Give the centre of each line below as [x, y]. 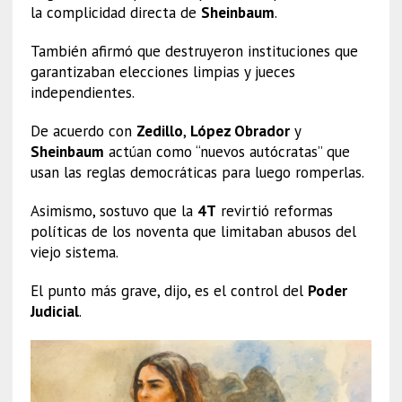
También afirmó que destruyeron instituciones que [194, 51]
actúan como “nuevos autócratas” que [227, 151]
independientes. [82, 92]
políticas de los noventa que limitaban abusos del [193, 231]
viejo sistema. [74, 252]
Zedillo [159, 131]
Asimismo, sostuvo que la [114, 210]
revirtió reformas [274, 210]
